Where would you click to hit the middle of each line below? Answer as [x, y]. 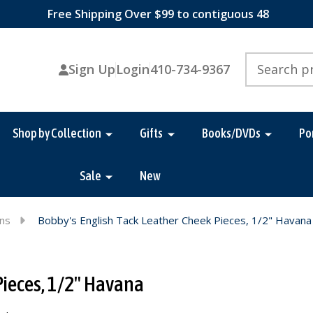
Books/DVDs [231, 133]
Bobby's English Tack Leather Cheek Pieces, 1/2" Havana [174, 220]
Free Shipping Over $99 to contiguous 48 [156, 14]
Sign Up [92, 70]
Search [261, 60]
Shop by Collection [57, 133]
